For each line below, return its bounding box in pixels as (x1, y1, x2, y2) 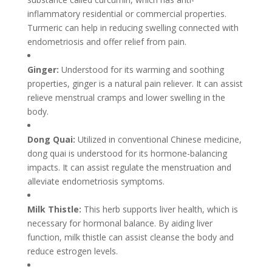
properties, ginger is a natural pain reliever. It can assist (27, 78, 243, 89)
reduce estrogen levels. (27, 245, 118, 257)
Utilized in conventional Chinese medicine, (77, 134, 242, 145)
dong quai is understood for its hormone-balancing (27, 148, 227, 159)
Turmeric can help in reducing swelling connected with (27, 22, 239, 33)
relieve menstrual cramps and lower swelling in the (27, 92, 225, 103)
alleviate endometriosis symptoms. (27, 175, 165, 187)
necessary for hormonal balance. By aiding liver (27, 217, 212, 229)
